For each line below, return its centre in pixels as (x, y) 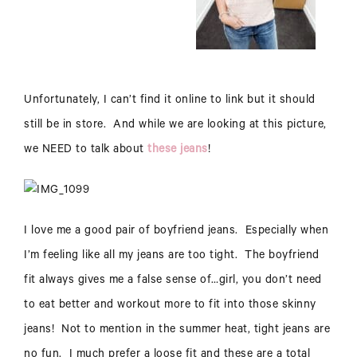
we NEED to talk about (86, 151)
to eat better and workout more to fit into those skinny (170, 306)
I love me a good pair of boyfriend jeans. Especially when (176, 232)
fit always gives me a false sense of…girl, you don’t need (173, 282)
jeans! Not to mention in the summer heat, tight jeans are (177, 331)
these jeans (178, 151)
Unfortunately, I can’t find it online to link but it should (170, 102)
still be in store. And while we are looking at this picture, (175, 126)
